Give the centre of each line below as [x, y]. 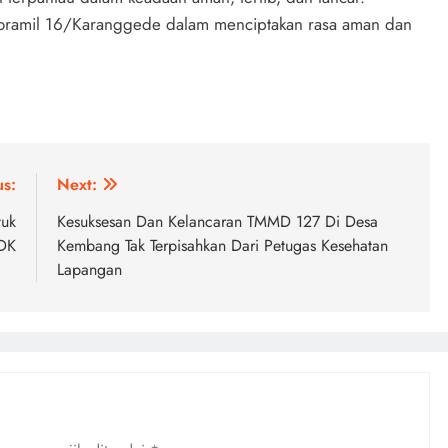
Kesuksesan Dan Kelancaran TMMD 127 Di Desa [217, 221]
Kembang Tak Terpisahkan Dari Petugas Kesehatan [222, 245]
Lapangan [89, 269]
